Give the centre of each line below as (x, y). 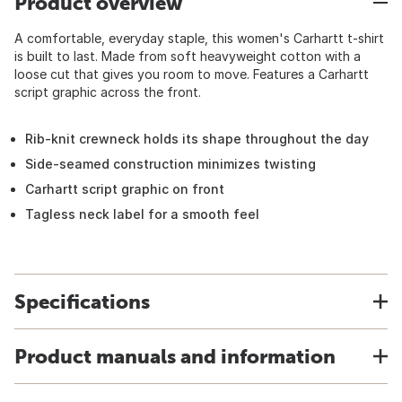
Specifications (82, 301)
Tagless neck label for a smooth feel (142, 214)
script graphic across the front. (108, 92)
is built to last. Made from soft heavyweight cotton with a (188, 56)
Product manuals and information (175, 356)
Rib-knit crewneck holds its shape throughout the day (197, 139)
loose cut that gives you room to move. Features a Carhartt (192, 74)
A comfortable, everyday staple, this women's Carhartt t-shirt (199, 38)
